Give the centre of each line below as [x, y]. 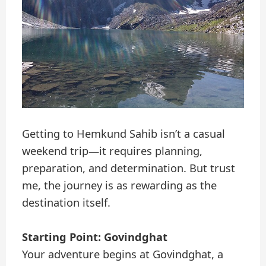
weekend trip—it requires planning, [113, 151]
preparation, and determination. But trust [129, 168]
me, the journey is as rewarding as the [120, 185]
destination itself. [66, 202]
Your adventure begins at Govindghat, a [123, 254]
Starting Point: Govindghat [95, 237]
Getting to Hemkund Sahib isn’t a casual [124, 133]
